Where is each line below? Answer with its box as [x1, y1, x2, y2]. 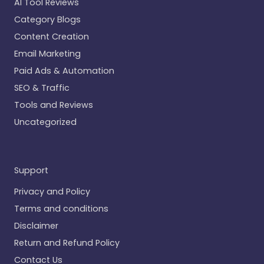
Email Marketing [14, 48, 81, 60]
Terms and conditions [14, 203, 108, 215]
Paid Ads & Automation [14, 65, 114, 77]
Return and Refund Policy [14, 237, 120, 249]
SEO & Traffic [14, 82, 70, 94]
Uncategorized [14, 116, 77, 128]
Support [14, 164, 48, 177]
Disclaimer [14, 220, 58, 232]
